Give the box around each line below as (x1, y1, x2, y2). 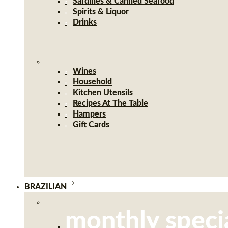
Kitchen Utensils (73, 89, 133, 97)
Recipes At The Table (73, 99, 148, 107)
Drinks (73, 18, 97, 26)
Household (73, 78, 112, 86)
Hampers (73, 110, 106, 118)
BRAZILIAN (24, 183, 67, 191)
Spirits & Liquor (73, 8, 129, 16)
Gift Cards (73, 121, 109, 129)
